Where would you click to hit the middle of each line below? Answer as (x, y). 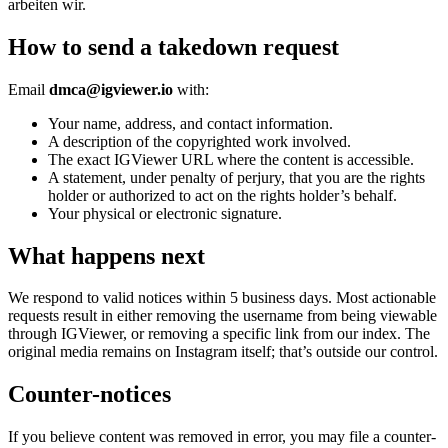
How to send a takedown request (173, 46)
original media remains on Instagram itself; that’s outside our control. (223, 352)
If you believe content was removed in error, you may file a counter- (222, 437)
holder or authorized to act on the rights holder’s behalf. (222, 195)
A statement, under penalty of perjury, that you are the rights (236, 177)
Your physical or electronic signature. (165, 213)
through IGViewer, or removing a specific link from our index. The (219, 334)
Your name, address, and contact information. (190, 123)
